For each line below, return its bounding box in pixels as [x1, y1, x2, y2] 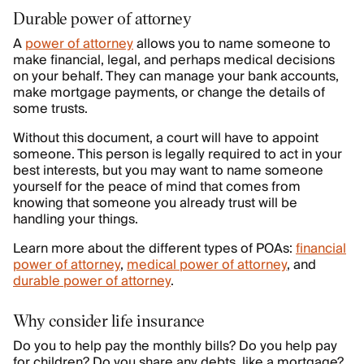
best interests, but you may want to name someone [13, 159, 323, 182]
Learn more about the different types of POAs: [13, 237, 296, 260]
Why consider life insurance [13, 310, 205, 331]
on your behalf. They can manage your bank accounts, [13, 65, 339, 88]
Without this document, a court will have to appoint [13, 127, 318, 149]
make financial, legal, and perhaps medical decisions [13, 49, 335, 71]
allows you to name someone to [133, 32, 331, 55]
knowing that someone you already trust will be [13, 192, 297, 214]
